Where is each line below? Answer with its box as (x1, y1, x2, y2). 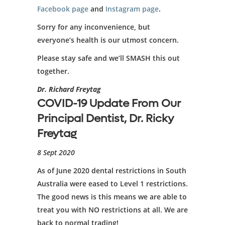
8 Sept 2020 (37, 148, 75, 157)
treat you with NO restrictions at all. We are (37, 205, 188, 214)
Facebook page (37, 4, 88, 14)
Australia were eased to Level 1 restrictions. (37, 179, 188, 188)
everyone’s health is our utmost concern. (37, 35, 179, 45)
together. (37, 66, 69, 76)
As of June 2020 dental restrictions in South (37, 166, 186, 175)
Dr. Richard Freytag (37, 84, 101, 94)
